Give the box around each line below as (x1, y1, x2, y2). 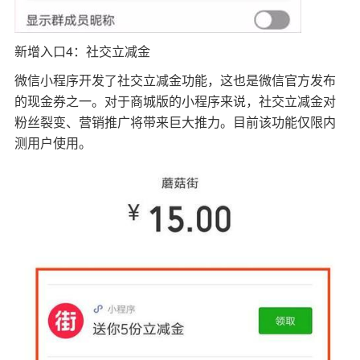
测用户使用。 (14, 133, 92, 153)
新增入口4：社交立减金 (14, 42, 150, 61)
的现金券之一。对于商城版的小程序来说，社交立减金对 (14, 92, 336, 111)
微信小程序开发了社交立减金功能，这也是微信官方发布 (14, 71, 336, 90)
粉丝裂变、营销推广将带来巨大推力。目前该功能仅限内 (14, 112, 336, 132)
